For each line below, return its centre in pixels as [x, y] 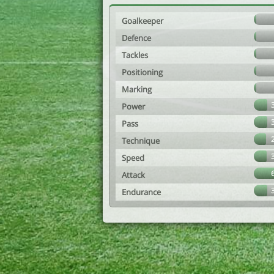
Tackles [135, 55]
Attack [133, 175]
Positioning [142, 72]
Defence [136, 38]
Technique [141, 141]
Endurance [141, 192]
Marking [137, 89]
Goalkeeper [143, 21]
